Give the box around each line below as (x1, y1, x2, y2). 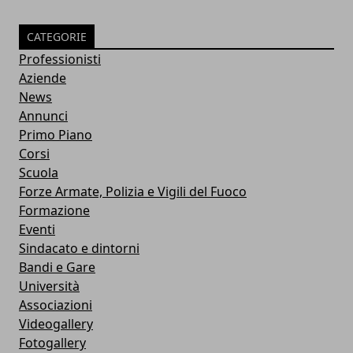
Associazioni (19, 295, 92, 314)
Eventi (19, 220, 55, 238)
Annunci (19, 106, 68, 124)
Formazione (19, 201, 90, 219)
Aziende (19, 69, 66, 87)
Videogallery (19, 314, 93, 333)
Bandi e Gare (19, 258, 95, 276)
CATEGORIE (27, 28, 87, 44)
